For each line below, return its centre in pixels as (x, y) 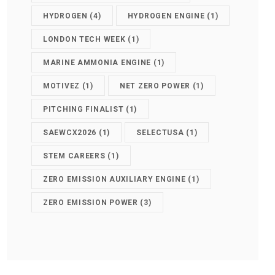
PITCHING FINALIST (83, 109)
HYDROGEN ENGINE (166, 16)
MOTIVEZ (62, 86)
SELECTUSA (160, 132)
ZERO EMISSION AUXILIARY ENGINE (114, 179)
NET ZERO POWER (155, 86)
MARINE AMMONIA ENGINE (97, 62)
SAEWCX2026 (70, 132)
